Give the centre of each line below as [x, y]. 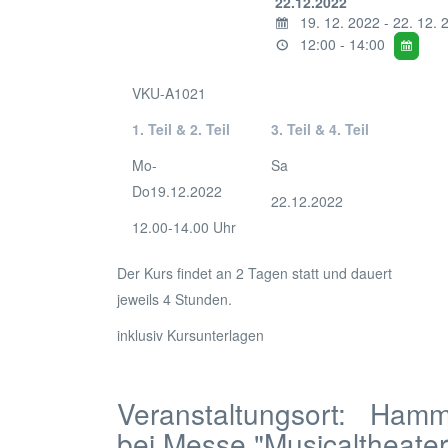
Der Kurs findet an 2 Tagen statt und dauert [254, 273]
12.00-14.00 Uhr [184, 227]
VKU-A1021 [169, 93]
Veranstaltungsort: [243, 413]
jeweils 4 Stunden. [174, 299]
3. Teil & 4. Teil [319, 129]
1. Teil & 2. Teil [181, 129]
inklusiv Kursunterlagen [190, 335]
